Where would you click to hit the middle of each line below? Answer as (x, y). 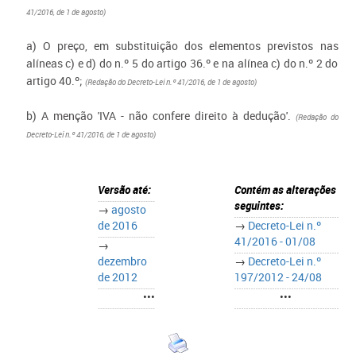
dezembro (122, 261)
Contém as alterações (285, 190)
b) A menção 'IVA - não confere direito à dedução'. (161, 116)
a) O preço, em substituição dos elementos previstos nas (182, 46)
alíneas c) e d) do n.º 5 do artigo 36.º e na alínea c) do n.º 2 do (182, 63)
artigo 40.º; (55, 81)
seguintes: (259, 205)
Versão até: (124, 190)
